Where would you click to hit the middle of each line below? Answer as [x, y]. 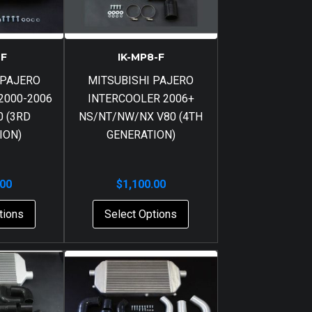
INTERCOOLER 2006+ [141, 98]
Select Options [141, 214]
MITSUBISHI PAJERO [141, 80]
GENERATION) [141, 134]
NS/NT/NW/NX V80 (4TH [141, 116]
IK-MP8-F [141, 57]
